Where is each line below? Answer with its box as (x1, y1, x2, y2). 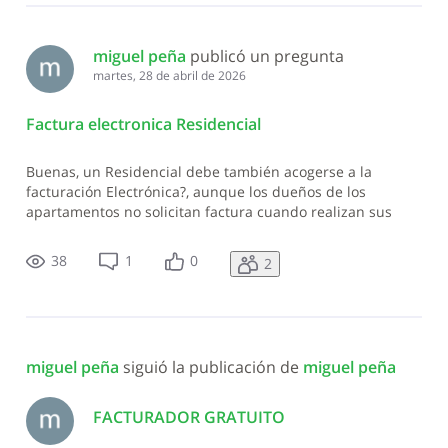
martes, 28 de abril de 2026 (92, 67, 246, 85)
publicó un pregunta (189, 45, 344, 68)
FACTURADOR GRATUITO (92, 406, 285, 429)
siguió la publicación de (122, 356, 303, 379)
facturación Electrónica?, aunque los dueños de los (25, 181, 366, 201)
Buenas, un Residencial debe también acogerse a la (25, 161, 372, 181)
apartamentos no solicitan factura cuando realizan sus (25, 201, 392, 221)
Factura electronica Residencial (25, 112, 261, 135)
